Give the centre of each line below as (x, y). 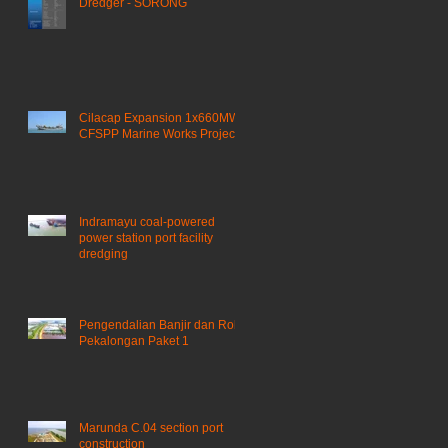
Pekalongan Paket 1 (134, 340)
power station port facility (146, 237)
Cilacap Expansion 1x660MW (159, 117)
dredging (103, 253)
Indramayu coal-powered (147, 221)
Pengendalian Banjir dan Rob (160, 324)
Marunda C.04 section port (151, 427)
